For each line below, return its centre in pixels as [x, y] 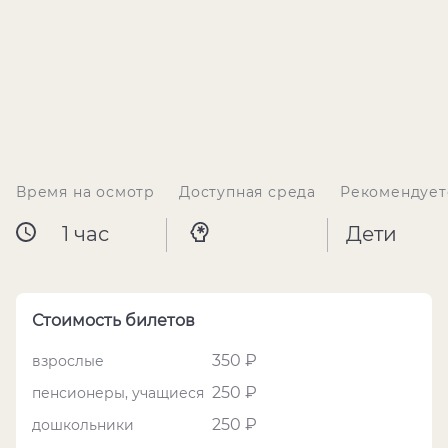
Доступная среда [247, 192]
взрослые [68, 361]
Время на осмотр [85, 192]
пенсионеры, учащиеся [118, 393]
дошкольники [83, 425]
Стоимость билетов [113, 320]
